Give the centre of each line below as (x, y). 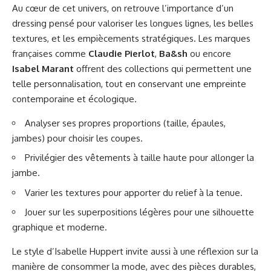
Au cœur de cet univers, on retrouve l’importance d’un (123, 8)
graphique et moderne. (60, 227)
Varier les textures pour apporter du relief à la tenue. (134, 192)
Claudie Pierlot (122, 53)
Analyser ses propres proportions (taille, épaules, (125, 123)
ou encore (209, 53)
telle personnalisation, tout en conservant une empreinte (129, 83)
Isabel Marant (43, 68)
